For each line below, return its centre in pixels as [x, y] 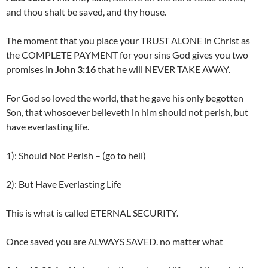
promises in [30, 69]
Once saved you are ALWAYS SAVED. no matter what [115, 242]
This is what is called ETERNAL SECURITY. [92, 213]
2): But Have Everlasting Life [64, 184]
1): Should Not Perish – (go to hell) [76, 156]
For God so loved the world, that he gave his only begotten [125, 98]
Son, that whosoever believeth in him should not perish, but [127, 112]
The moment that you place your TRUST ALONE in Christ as [128, 41]
